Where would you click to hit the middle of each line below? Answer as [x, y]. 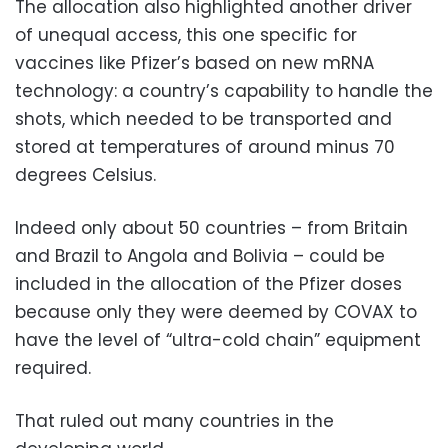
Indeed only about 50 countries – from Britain [211, 227]
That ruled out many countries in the [174, 420]
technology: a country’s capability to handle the [224, 90]
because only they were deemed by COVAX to [216, 311]
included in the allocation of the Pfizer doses [208, 283]
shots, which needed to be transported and [203, 118]
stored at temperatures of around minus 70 [205, 146]
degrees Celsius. [85, 174]
